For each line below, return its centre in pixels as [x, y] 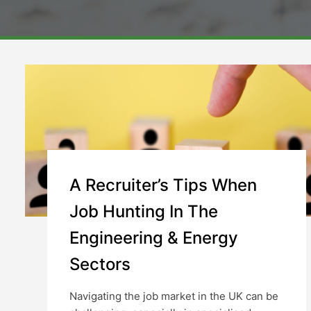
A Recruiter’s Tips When [163, 185]
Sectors [100, 264]
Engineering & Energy [154, 237]
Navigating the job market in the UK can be [174, 296]
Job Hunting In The [144, 211]
